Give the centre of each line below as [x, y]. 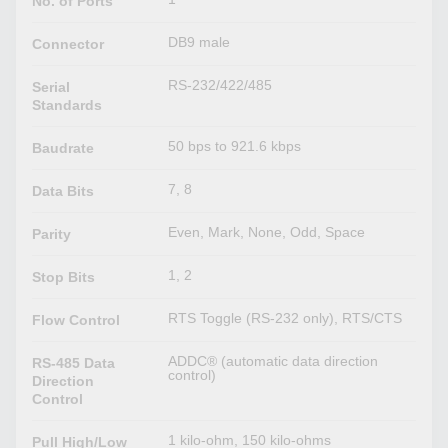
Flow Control [76, 319]
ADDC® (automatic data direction [273, 360]
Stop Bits [64, 276]
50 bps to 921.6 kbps [235, 145]
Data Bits [63, 190]
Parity [52, 233]
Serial [51, 86]
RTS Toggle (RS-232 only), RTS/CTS [285, 317]
